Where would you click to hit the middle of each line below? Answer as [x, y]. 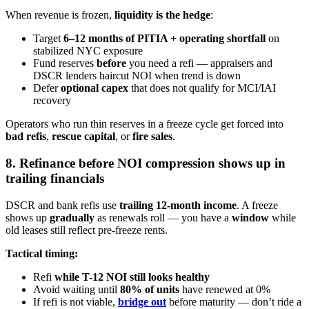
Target [48, 39]
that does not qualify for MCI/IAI [202, 88]
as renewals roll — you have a [163, 217]
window [250, 217]
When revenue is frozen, [60, 15]
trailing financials [55, 179]
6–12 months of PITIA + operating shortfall [165, 39]
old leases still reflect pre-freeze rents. [87, 230]
